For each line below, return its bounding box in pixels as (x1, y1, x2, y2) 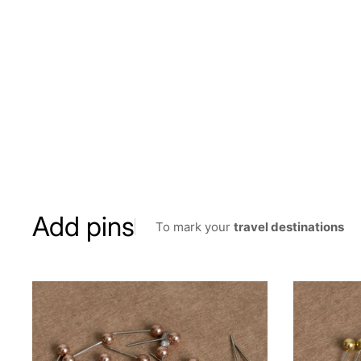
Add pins (32, 210, 135, 243)
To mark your (156, 218, 234, 234)
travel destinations (234, 218, 344, 234)
